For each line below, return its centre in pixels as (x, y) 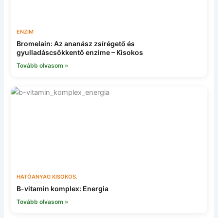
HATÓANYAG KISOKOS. (47, 176)
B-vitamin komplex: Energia (63, 188)
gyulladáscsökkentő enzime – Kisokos (80, 52)
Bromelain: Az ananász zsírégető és (76, 43)
